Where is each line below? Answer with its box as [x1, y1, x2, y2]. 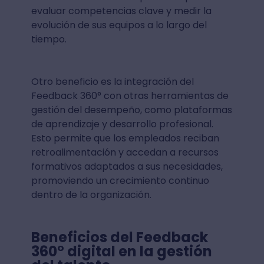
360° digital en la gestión [31, 242, 212, 261]
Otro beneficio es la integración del [31, 75, 194, 88]
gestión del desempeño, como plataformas [31, 103, 232, 117]
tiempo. [31, 32, 67, 46]
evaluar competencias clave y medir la [31, 4, 212, 18]
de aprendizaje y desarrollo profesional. [31, 117, 213, 131]
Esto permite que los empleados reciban [31, 131, 219, 145]
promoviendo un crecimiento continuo [31, 174, 209, 187]
